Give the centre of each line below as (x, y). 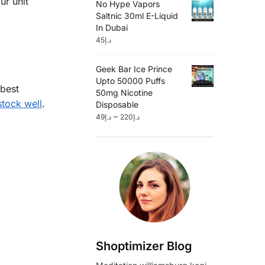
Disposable (117, 104)
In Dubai (112, 27)
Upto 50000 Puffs (131, 80)
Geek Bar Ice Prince (134, 69)
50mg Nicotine (125, 92)
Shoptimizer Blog (144, 246)
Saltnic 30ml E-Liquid (137, 15)
